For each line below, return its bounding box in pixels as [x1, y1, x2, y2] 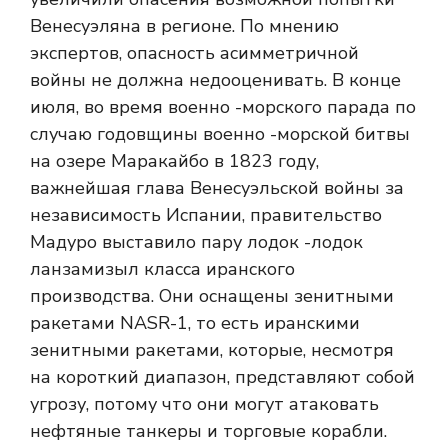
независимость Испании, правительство [30, 203, 382, 228]
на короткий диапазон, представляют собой [30, 365, 415, 390]
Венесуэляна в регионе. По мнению [30, 14, 339, 39]
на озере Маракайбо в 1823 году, [30, 149, 319, 174]
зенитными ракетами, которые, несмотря [30, 338, 394, 363]
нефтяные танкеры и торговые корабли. [30, 419, 387, 444]
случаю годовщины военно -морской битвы [30, 122, 410, 147]
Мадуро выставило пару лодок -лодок [30, 230, 363, 255]
